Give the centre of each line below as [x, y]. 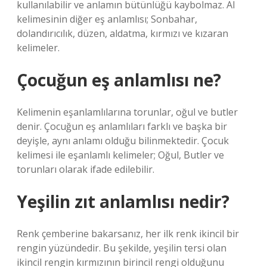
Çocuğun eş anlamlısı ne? [119, 80]
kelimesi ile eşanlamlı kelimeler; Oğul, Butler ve [120, 155]
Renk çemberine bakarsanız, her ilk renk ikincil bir [128, 234]
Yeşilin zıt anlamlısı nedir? [123, 201]
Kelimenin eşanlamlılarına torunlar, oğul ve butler [127, 112]
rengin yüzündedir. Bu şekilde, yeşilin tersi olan [122, 248]
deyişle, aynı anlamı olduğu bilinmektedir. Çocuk [123, 141]
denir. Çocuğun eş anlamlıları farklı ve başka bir [122, 126]
